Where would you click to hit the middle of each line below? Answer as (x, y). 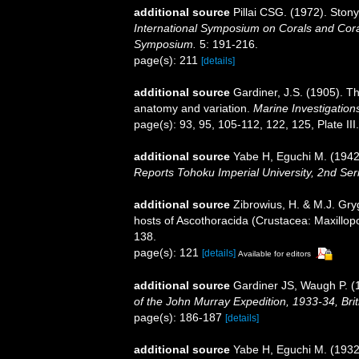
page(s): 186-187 (179, 317)
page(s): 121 (168, 253)
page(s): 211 (167, 61)
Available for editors (274, 254)
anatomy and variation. (194, 109)
